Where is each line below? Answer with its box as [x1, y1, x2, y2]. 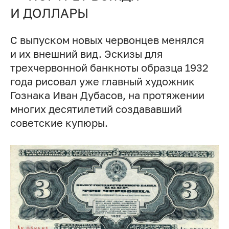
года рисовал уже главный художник [10, 76, 195, 88]
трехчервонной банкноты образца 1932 [10, 62, 209, 74]
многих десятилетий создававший [10, 103, 182, 116]
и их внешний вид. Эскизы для [10, 48, 163, 60]
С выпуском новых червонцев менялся [10, 34, 204, 47]
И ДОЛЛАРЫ [10, 5, 88, 20]
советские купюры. [10, 117, 108, 129]
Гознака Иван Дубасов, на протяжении [10, 89, 204, 102]
